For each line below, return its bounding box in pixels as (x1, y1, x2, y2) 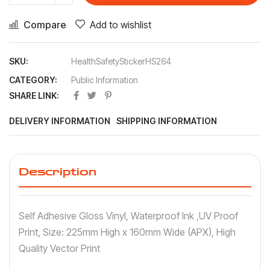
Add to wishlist (90, 18, 151, 31)
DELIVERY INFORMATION (9, 115, 110, 126)
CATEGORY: (9, 74, 57, 85)
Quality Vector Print (19, 242, 100, 254)
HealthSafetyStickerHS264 (71, 55, 171, 66)
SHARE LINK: (9, 90, 59, 101)
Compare (24, 18, 66, 31)
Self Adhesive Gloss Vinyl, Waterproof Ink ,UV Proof (19, 209, 238, 222)
